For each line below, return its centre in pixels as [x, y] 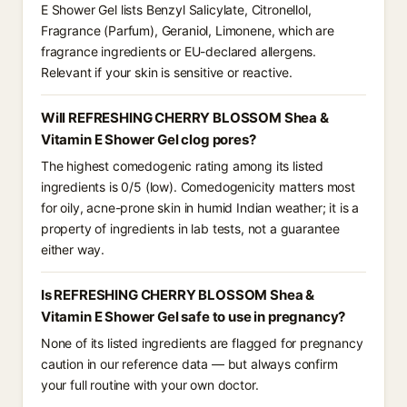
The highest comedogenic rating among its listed [183, 166]
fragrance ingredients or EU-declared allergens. [179, 51]
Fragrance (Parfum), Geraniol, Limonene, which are [188, 30]
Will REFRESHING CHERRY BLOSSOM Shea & [185, 118]
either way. [73, 249]
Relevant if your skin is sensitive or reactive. [167, 72]
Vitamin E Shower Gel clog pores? [149, 139]
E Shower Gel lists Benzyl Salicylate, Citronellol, [176, 10]
